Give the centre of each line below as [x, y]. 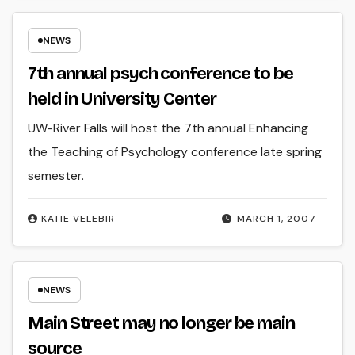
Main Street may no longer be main [161, 324]
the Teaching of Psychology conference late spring [175, 151]
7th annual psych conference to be [160, 73]
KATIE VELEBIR [78, 218]
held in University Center [122, 99]
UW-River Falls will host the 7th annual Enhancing [168, 128]
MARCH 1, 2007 [276, 218]
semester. [56, 175]
